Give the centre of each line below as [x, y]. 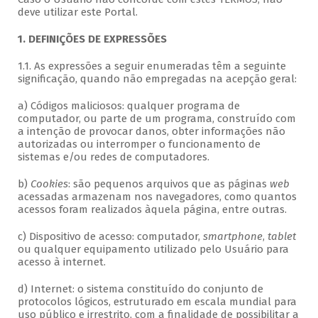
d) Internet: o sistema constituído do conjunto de [140, 289]
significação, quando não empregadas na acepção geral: [157, 79]
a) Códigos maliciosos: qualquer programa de [128, 106]
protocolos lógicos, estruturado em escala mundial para [157, 302]
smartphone [232, 237]
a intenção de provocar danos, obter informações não [151, 132]
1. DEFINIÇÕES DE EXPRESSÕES [92, 39]
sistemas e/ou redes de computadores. [113, 157]
